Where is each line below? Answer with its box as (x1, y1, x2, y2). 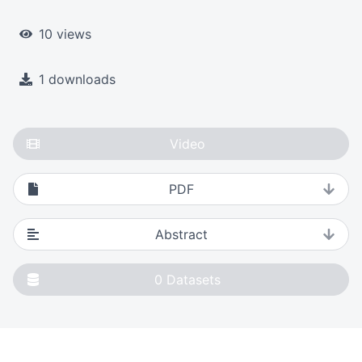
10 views (39, 25, 91, 42)
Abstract (154, 225, 208, 242)
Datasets (166, 271, 221, 288)
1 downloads (39, 70, 116, 87)
